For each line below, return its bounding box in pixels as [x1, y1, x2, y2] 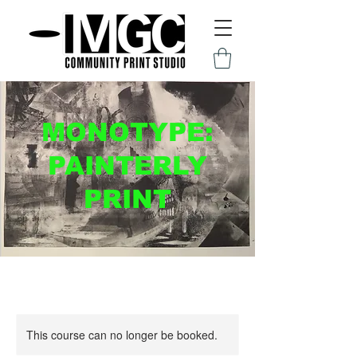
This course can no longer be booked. [26, 327, 218, 343]
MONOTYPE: [41, 118, 214, 147]
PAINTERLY [48, 151, 207, 181]
